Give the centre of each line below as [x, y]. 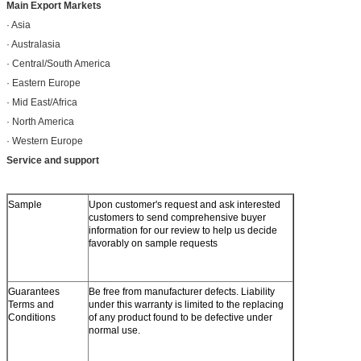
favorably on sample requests [153, 243]
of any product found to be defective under [180, 317]
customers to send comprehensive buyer [177, 217]
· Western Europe [45, 141]
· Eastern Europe [44, 83]
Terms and [31, 304]
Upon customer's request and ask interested [185, 204]
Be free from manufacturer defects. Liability [182, 291]
